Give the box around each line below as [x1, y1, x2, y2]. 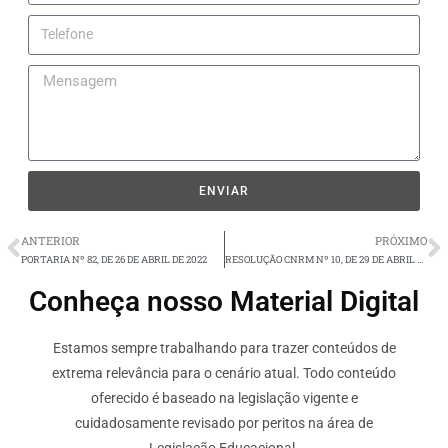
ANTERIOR [21, 232, 80, 248]
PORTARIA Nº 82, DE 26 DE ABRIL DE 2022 [21, 252, 207, 266]
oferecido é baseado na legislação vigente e [90, 389, 358, 406]
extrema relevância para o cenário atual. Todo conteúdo [52, 364, 396, 381]
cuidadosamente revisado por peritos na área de [75, 414, 373, 431]
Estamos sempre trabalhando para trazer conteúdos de [52, 339, 396, 356]
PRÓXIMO [375, 232, 427, 248]
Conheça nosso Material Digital [29, 284, 419, 318]
